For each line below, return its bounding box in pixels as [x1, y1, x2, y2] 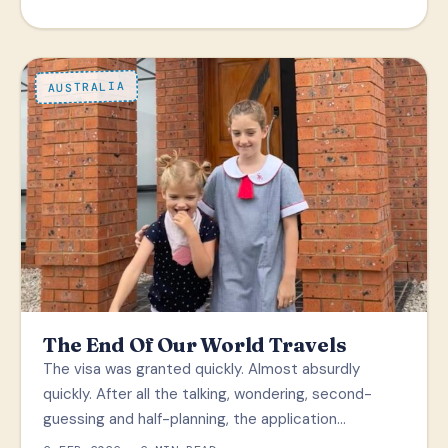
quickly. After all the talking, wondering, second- [43, 384, 373, 405]
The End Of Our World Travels [43, 332, 347, 358]
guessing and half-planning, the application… [43, 409, 347, 430]
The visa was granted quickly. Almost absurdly [43, 359, 361, 380]
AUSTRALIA [47, 79, 125, 97]
